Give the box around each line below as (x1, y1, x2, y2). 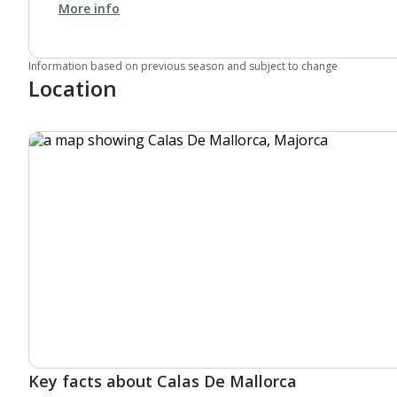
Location (28, 74, 117, 103)
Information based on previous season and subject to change (28, 58, 338, 74)
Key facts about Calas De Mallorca (28, 370, 297, 392)
